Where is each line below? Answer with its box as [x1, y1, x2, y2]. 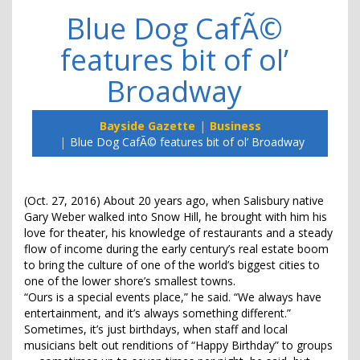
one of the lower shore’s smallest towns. [24, 273, 235, 289]
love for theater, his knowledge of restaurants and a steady [24, 225, 333, 241]
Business [209, 118, 261, 134]
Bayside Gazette [99, 118, 195, 134]
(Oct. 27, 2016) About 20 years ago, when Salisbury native [24, 193, 324, 209]
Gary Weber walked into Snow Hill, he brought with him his [24, 209, 327, 225]
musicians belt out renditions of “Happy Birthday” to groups [24, 337, 333, 354]
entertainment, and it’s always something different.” [24, 305, 291, 321]
